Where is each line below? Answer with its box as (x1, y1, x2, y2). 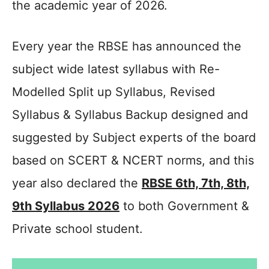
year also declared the (12, 176, 142, 190)
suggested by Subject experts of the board (12, 130, 256, 145)
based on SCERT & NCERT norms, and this (12, 153, 254, 168)
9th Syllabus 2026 (12, 199, 119, 213)
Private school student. (12, 222, 143, 236)
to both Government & (119, 199, 249, 213)
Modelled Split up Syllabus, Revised (12, 85, 215, 99)
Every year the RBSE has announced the (12, 39, 241, 53)
